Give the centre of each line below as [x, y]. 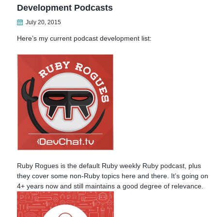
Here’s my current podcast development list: [84, 38]
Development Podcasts [65, 8]
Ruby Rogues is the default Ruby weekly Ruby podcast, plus [109, 165]
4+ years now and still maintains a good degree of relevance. [110, 186]
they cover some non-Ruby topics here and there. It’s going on [113, 176]
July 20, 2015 [43, 22]
